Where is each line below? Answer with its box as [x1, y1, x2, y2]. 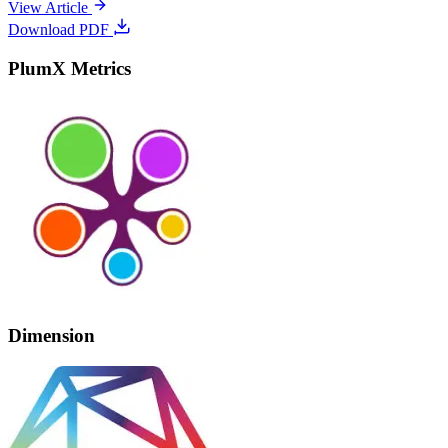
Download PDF [8, 20, 113, 38]
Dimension [8, 324, 95, 346]
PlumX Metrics [8, 57, 131, 79]
